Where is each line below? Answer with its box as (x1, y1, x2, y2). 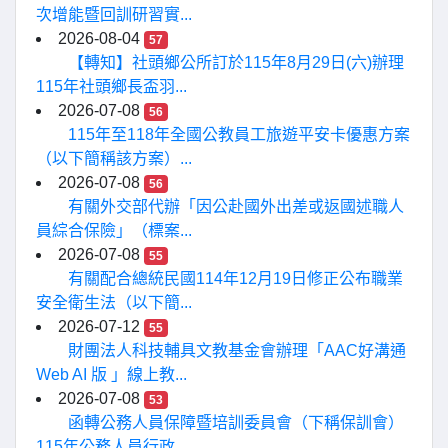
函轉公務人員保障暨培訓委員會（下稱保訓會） (68, 414, 404, 431)
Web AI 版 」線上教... (36, 366, 187, 383)
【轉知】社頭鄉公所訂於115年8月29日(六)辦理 (68, 54, 404, 71)
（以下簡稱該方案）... (36, 150, 192, 167)
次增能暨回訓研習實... (36, 6, 192, 23)
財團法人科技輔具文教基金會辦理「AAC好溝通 (68, 342, 406, 359)
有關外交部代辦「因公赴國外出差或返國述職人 (68, 198, 404, 215)
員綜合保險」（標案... (36, 222, 192, 239)
